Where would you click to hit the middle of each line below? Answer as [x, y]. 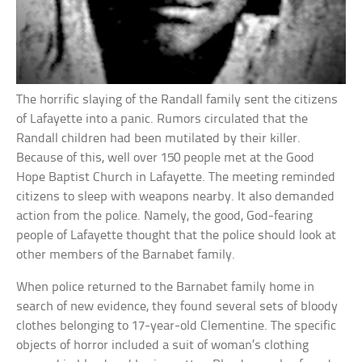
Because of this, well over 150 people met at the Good [166, 158]
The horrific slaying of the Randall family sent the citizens [177, 100]
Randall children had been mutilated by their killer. [159, 139]
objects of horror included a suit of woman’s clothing [163, 346]
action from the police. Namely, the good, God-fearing [165, 217]
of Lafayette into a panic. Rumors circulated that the [162, 120]
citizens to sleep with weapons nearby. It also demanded [176, 197]
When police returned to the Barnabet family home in [166, 288]
